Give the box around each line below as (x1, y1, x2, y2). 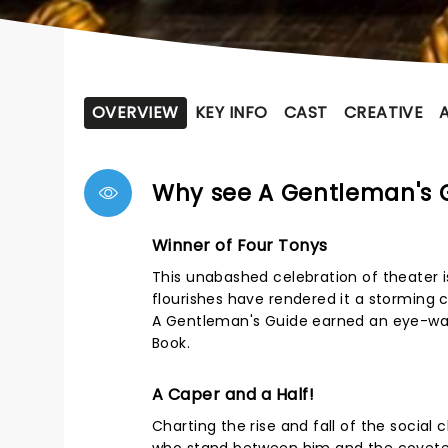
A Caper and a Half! (152, 383, 315, 406)
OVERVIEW (92, 101, 179, 124)
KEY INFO (194, 101, 268, 124)
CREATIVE (343, 101, 424, 124)
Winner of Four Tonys (152, 234, 328, 257)
